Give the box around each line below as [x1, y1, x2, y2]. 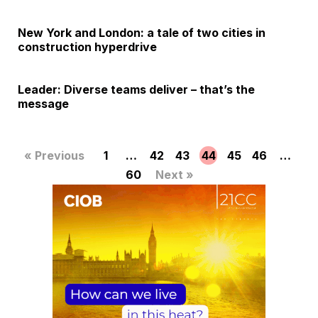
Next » [155, 168, 194, 182]
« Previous [23, 148, 84, 163]
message [18, 97, 69, 111]
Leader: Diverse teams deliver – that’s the [18, 82, 255, 97]
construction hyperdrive [18, 40, 157, 55]
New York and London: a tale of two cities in [18, 26, 265, 40]
